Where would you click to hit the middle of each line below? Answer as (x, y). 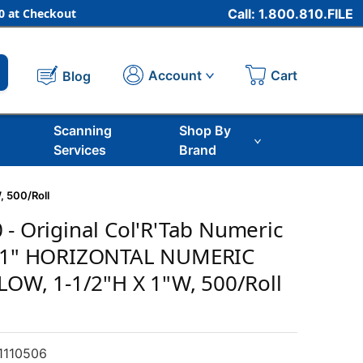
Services (79, 150)
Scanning (82, 130)
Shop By (205, 130)
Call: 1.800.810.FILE (290, 13)
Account (175, 76)
